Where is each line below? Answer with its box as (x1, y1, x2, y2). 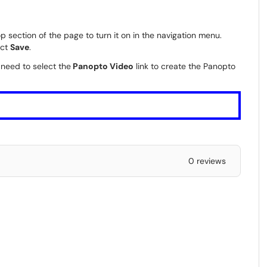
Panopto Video (71, 61, 133, 72)
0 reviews (188, 156, 226, 166)
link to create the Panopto (133, 61, 235, 72)
